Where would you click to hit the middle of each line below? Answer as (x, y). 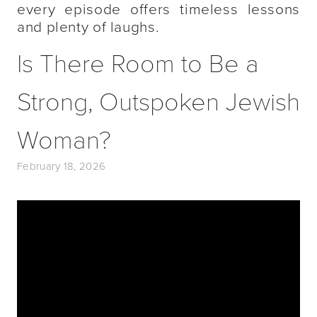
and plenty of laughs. (88, 26)
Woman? (64, 138)
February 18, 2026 (62, 166)
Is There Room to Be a (138, 62)
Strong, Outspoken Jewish (158, 100)
